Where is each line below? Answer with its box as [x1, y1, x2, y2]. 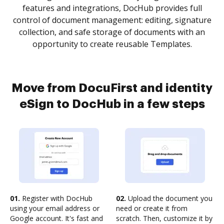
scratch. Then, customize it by [116, 213, 212, 223]
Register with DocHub [20, 193, 92, 203]
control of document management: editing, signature [12, 14, 211, 25]
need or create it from [116, 203, 187, 213]
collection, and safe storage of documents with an [19, 26, 205, 37]
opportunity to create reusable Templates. [32, 38, 192, 49]
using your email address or [10, 203, 99, 213]
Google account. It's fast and [10, 213, 103, 223]
